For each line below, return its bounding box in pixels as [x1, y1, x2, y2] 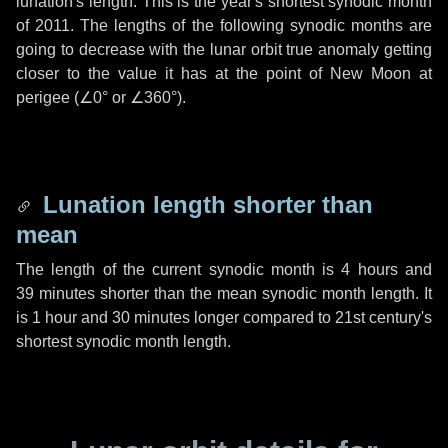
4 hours [341, 261, 398, 278]
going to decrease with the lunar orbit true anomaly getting [16, 41, 432, 58]
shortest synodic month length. [16, 333, 231, 350]
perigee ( [16, 89, 79, 106]
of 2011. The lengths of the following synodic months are [16, 17, 432, 34]
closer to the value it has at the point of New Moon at [16, 65, 432, 82]
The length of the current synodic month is [16, 261, 342, 278]
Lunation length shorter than [36, 191, 373, 218]
